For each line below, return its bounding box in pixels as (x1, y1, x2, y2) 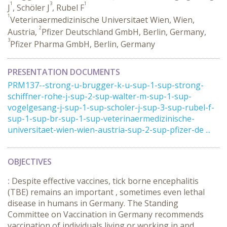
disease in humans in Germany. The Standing (8, 198, 178, 209)
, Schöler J (13, 2, 50, 13)
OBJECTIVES (8, 156, 52, 167)
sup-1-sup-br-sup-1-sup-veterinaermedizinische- (8, 113, 195, 124)
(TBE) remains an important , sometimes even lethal (8, 186, 205, 198)
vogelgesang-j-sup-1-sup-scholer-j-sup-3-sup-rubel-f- (8, 102, 214, 113)
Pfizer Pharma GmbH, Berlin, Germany (10, 39, 155, 50)
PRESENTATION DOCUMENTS (8, 66, 120, 78)
